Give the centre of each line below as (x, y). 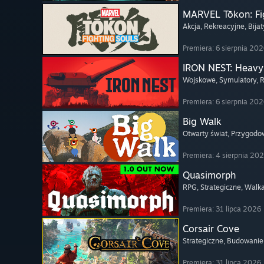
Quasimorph (209, 175)
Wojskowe (199, 80)
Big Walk (202, 122)
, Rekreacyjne (222, 27)
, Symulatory (236, 80)
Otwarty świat (205, 134)
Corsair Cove (211, 229)
